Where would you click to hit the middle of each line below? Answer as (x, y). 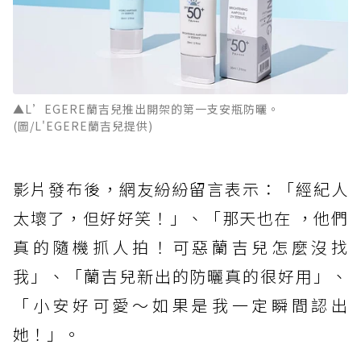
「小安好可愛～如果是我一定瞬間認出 (180, 305)
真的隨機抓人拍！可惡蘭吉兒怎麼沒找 (180, 247)
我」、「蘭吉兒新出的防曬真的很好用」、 (180, 276)
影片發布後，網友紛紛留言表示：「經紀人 (180, 189)
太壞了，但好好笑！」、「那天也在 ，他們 (180, 218)
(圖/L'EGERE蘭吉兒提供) (83, 126)
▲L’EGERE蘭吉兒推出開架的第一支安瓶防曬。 (146, 109)
